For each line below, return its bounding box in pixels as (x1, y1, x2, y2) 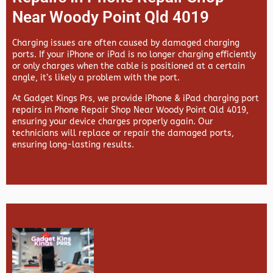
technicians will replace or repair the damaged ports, (12, 128, 234, 139)
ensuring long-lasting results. (12, 140, 134, 151)
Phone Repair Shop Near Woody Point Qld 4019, (54, 105, 249, 116)
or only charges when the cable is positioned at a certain (12, 61, 245, 72)
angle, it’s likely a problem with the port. (12, 73, 180, 83)
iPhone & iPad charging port (145, 93, 259, 104)
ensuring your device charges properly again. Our (12, 116, 213, 127)
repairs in (12, 105, 54, 116)
